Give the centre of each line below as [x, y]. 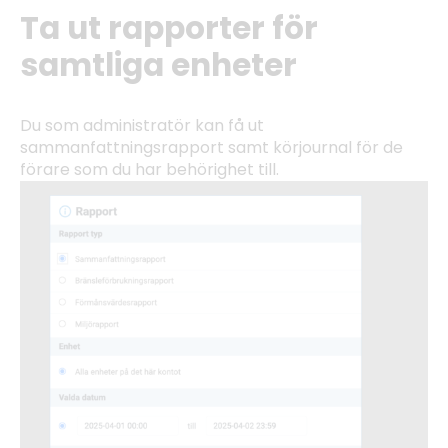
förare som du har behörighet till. [149, 169]
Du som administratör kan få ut [142, 125]
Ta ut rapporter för [169, 27]
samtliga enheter [158, 64]
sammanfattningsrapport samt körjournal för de [211, 147]
